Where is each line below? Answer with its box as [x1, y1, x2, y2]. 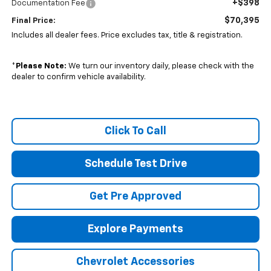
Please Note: [15, 62, 67, 71]
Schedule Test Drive [84, 158, 187, 170]
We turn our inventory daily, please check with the [66, 62, 254, 71]
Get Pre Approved [90, 191, 181, 203]
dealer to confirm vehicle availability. [11, 73, 146, 82]
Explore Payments [88, 224, 183, 235]
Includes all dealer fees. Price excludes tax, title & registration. [11, 31, 243, 40]
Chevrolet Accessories [76, 256, 195, 268]
